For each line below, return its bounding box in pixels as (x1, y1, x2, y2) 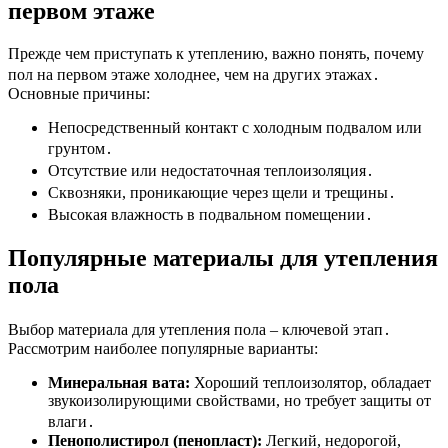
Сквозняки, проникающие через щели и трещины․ (48, 183, 396, 201)
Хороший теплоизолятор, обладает (190, 374, 431, 392)
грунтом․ (48, 139, 113, 157)
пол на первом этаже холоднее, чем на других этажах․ (8, 65, 380, 83)
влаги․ (48, 413, 95, 431)
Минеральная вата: (48, 374, 190, 392)
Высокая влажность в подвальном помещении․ (48, 205, 373, 223)
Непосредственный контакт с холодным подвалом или (48, 118, 422, 136)
